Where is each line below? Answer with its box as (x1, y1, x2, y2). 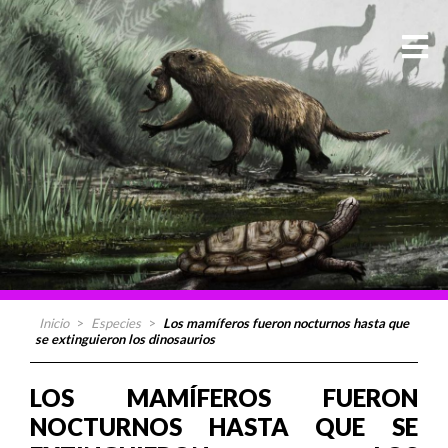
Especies (91, 315, 141, 331)
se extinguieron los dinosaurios (35, 331, 215, 347)
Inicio (39, 315, 69, 331)
